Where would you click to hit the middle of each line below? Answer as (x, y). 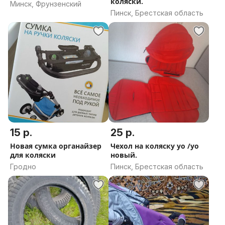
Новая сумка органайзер (56, 146)
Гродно (23, 166)
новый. (124, 155)
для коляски (33, 155)
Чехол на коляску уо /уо (123, 146)
